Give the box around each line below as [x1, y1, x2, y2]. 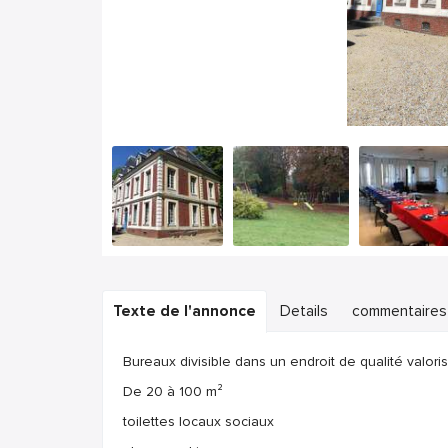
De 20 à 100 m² [123, 383, 223, 400]
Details [280, 302, 328, 321]
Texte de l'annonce [113, 302, 256, 321]
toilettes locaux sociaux [123, 413, 274, 430]
